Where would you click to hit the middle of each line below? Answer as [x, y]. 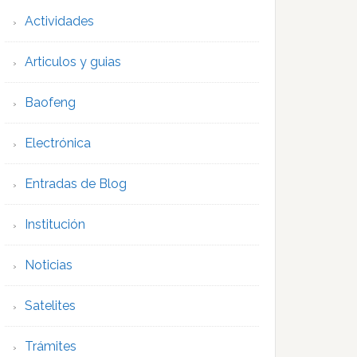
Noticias [49, 265]
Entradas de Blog [76, 184]
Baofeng [50, 103]
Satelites [50, 306]
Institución [55, 225]
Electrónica [58, 143]
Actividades [59, 22]
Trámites [51, 347]
